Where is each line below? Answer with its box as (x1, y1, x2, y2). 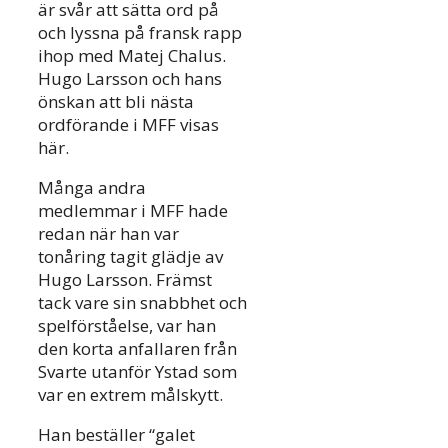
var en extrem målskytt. (38, 383, 223, 407)
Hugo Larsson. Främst (38, 268, 212, 292)
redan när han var (38, 222, 179, 246)
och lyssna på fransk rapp (38, 21, 242, 45)
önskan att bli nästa (38, 90, 194, 114)
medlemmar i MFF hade (38, 199, 228, 223)
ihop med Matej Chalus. (38, 44, 226, 68)
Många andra (38, 176, 146, 200)
